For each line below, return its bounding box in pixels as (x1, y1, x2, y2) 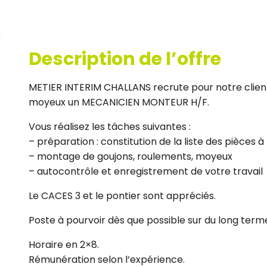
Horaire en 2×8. (29, 237, 99, 252)
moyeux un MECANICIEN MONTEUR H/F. (29, 95, 209, 109)
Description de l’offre (29, 45, 221, 72)
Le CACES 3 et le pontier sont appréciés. (29, 188, 216, 203)
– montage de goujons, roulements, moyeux (29, 149, 232, 163)
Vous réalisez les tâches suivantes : (29, 119, 191, 133)
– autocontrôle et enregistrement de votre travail (29, 164, 263, 178)
